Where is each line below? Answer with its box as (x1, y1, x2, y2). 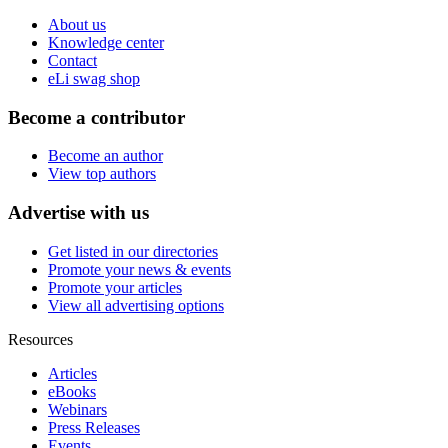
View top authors (48, 165, 156, 183)
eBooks (48, 382, 96, 400)
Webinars (48, 400, 107, 418)
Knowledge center (48, 33, 164, 51)
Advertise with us (8, 201, 149, 223)
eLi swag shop (48, 69, 140, 87)
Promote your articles (48, 278, 182, 296)
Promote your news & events (48, 260, 231, 278)
